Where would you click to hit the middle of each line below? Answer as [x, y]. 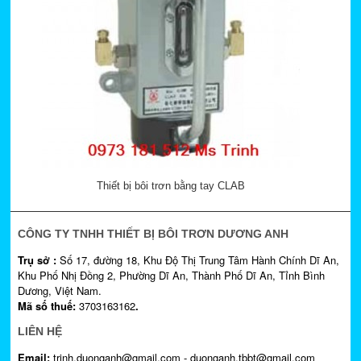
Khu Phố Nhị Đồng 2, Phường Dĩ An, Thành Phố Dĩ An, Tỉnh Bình [171, 276]
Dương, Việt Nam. [59, 291]
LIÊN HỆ [39, 332]
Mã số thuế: [48, 306]
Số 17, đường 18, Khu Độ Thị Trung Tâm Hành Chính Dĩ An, [199, 260]
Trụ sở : [38, 260]
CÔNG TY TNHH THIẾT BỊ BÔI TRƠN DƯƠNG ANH [153, 234]
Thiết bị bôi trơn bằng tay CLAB [170, 186]
